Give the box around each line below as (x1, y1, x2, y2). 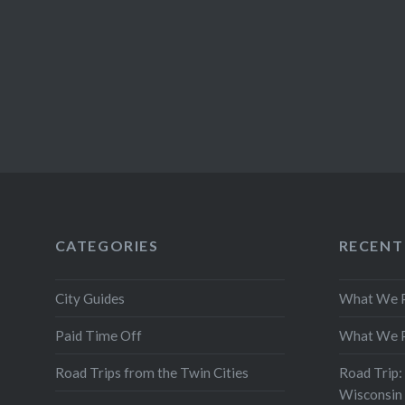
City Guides (54, 289, 125, 306)
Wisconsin (338, 385, 402, 402)
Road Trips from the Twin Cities (54, 363, 249, 381)
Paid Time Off (54, 326, 142, 344)
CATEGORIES (54, 237, 159, 254)
